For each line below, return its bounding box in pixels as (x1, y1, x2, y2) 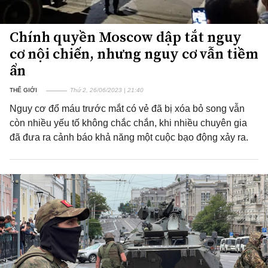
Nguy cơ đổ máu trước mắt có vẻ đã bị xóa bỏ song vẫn (10, 103, 245, 114)
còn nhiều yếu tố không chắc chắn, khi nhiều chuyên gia (10, 118, 247, 128)
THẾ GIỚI (10, 87, 37, 93)
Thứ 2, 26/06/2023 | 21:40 (70, 87, 144, 93)
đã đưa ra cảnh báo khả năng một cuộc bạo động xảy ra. (10, 132, 248, 142)
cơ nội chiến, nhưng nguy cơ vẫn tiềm (10, 44, 258, 63)
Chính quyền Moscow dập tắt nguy (10, 27, 242, 47)
